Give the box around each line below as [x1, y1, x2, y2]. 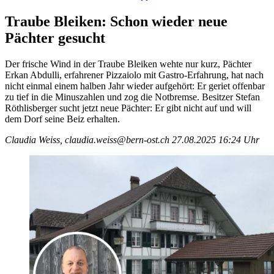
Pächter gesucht [5, 29, 105, 46]
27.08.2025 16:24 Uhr [172, 134, 259, 145]
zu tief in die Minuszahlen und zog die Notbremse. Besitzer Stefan [5, 91, 260, 102]
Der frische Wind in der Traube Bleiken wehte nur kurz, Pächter [5, 58, 251, 69]
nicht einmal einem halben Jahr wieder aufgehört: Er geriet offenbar [5, 80, 265, 91]
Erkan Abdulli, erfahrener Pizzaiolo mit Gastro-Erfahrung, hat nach [5, 69, 264, 80]
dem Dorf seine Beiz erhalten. [5, 113, 120, 124]
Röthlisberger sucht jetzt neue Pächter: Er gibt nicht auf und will [5, 102, 251, 113]
